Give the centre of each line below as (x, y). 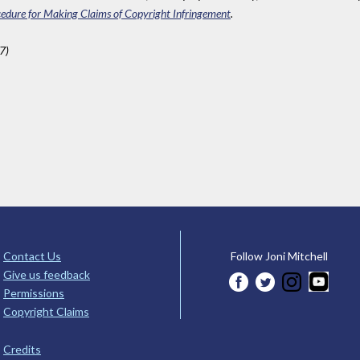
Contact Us (32, 256)
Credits (22, 350)
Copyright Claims (46, 312)
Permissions (34, 293)
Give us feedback (47, 275)
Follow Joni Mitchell (279, 256)
